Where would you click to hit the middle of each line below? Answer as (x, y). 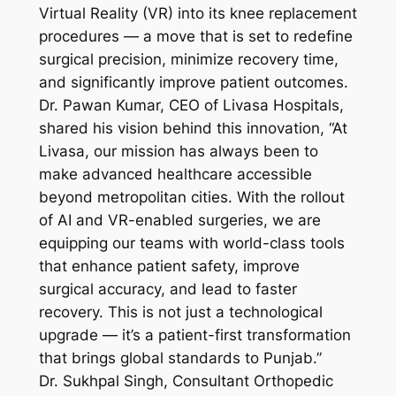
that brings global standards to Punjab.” (180, 358)
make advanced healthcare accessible (175, 175)
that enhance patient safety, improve (169, 267)
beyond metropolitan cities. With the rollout (191, 198)
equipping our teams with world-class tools (191, 244)
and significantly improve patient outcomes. (193, 83)
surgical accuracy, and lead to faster (168, 289)
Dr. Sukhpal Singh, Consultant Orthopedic (186, 381)
